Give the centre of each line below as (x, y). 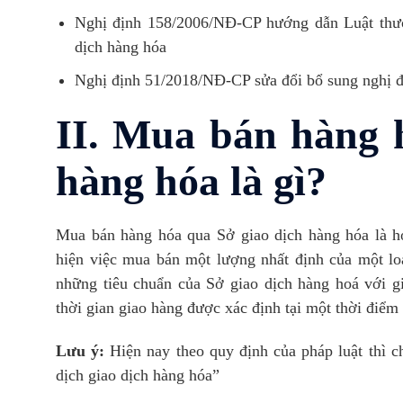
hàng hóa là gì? (191, 181)
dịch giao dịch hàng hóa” (138, 375)
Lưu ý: (81, 350)
